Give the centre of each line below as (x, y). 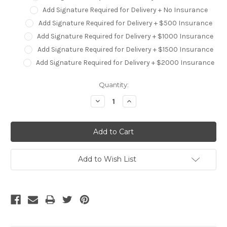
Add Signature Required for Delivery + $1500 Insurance (125, 49)
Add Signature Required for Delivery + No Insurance (125, 10)
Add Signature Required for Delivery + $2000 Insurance (125, 62)
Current (23, 84)
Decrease (110, 101)
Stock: (21, 94)
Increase (141, 101)
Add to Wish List (107, 159)
